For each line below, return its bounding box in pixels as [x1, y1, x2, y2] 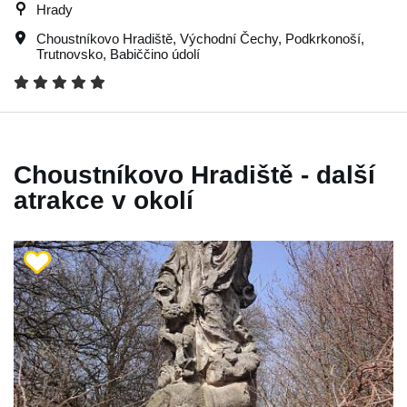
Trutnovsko [36, 45, 103, 62]
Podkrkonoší [285, 30, 361, 46]
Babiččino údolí [110, 45, 200, 62]
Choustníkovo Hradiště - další [14, 160, 375, 189]
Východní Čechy [180, 30, 278, 46]
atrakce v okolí [14, 185, 194, 214]
